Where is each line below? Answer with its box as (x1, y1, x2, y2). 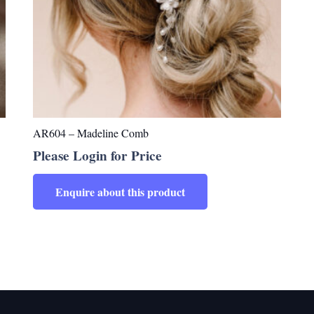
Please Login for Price (32, 146, 162, 166)
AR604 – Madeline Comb (32, 125, 149, 141)
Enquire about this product (55, 183, 185, 200)
